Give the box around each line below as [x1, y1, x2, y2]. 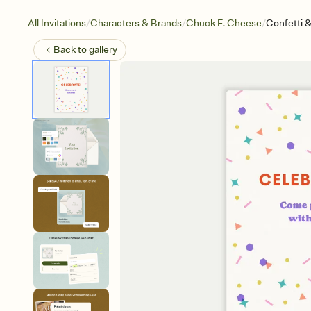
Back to [53, 44, 89, 56]
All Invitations [28, 17, 86, 29]
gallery [89, 44, 117, 56]
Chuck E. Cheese [186, 17, 262, 29]
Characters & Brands [90, 17, 182, 29]
